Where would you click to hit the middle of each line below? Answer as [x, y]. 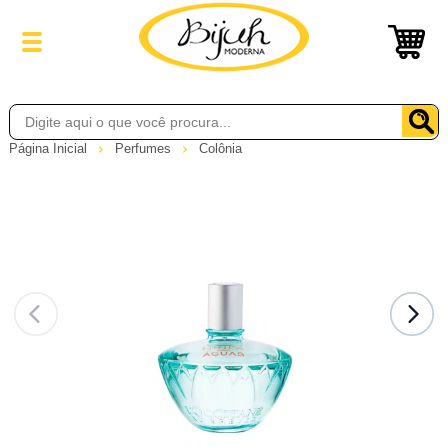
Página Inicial [49, 148]
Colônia [220, 149]
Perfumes [144, 148]
